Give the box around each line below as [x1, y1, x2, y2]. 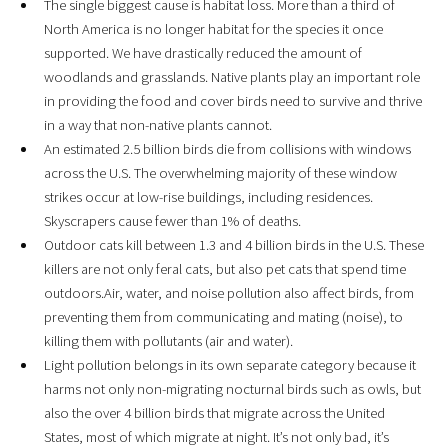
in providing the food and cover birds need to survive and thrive [43, 92, 422, 111]
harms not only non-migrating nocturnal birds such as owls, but [43, 380, 421, 399]
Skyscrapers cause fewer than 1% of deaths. [43, 212, 301, 231]
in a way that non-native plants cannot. [43, 116, 275, 135]
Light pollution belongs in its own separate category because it [43, 356, 416, 375]
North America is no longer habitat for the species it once [43, 20, 383, 39]
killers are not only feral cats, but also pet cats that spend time [43, 260, 406, 279]
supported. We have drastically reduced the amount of [43, 44, 362, 63]
